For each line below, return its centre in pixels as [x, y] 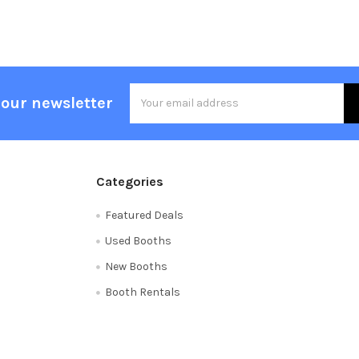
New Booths [136, 266]
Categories [129, 181]
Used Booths [138, 240]
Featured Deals [144, 215]
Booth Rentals [142, 292]
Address [151, 108]
